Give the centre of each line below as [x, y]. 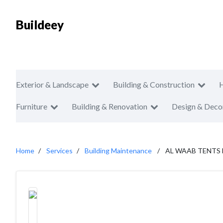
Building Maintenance [118, 151]
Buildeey [40, 25]
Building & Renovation [110, 106]
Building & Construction [154, 84]
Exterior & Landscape [52, 84]
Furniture [32, 106]
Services [59, 151]
